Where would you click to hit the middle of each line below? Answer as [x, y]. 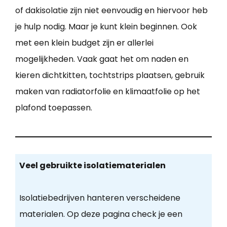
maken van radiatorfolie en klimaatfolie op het [108, 91]
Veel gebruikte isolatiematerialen [92, 166]
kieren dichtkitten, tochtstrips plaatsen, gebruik [110, 75]
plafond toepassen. [54, 107]
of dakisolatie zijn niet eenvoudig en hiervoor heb [111, 10]
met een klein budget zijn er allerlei [84, 43]
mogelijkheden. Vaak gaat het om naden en [102, 59]
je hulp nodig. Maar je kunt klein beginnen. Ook [106, 26]
